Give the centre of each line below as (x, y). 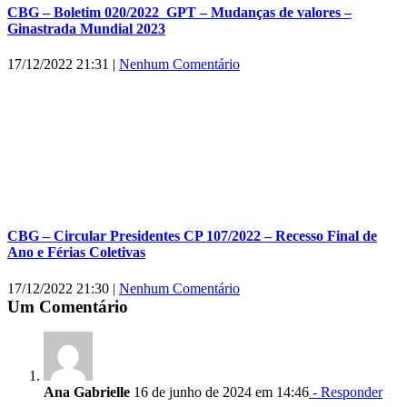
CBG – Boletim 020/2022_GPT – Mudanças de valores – (179, 12)
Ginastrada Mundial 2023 (86, 28)
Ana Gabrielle (87, 392)
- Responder (346, 392)
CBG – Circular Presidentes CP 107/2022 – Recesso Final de (192, 236)
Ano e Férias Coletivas (76, 253)
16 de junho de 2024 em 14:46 (219, 392)
